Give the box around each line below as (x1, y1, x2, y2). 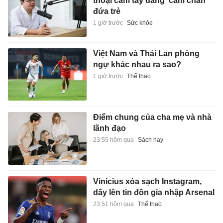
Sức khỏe (126, 19, 153, 27)
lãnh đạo (93, 124, 126, 133)
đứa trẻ (93, 7, 120, 16)
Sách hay (137, 136, 163, 144)
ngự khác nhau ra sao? (93, 60, 181, 69)
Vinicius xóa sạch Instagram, (93, 177, 202, 186)
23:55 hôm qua (93, 136, 134, 144)
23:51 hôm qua (93, 201, 134, 208)
